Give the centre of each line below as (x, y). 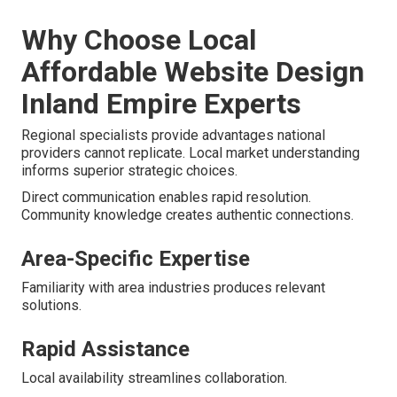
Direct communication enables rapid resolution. (166, 198)
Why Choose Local (139, 40)
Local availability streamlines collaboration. (154, 378)
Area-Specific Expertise (136, 259)
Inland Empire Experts (161, 104)
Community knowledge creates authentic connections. (187, 215)
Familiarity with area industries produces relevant (173, 288)
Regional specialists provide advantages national (173, 136)
